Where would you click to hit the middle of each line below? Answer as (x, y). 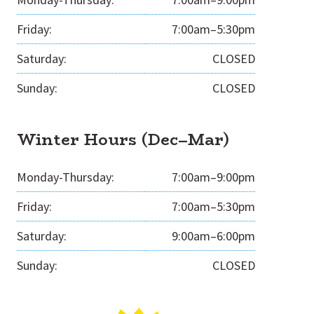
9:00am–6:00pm (213, 236)
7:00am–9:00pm (213, 177)
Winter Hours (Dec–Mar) (123, 139)
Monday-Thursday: (66, 177)
